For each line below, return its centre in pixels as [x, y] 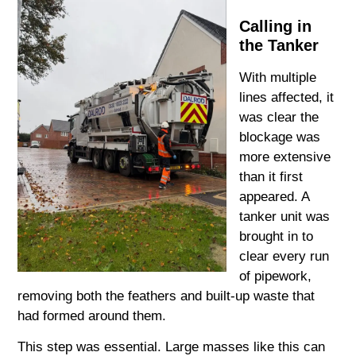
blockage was [280, 137]
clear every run [284, 256]
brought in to [277, 236]
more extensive [285, 157]
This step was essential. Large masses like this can [172, 346]
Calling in [276, 26]
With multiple [278, 77]
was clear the [279, 117]
